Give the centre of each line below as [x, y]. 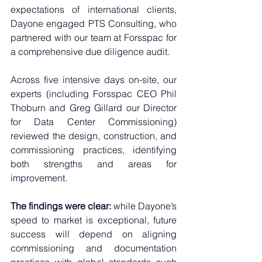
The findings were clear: [61, 206]
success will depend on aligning [94, 234]
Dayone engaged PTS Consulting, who [94, 24]
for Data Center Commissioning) [94, 122]
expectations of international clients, [94, 10]
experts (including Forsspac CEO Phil [94, 94]
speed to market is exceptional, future [94, 220]
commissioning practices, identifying [94, 150]
